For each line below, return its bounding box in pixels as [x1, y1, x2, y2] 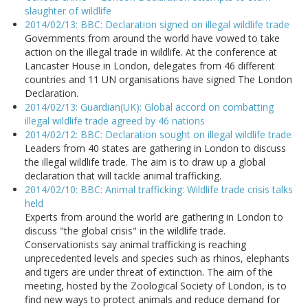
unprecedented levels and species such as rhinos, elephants [25, 252, 289, 265]
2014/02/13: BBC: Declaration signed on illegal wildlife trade [25, 18, 289, 32]
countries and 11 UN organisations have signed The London [25, 73, 292, 87]
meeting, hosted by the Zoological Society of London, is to [25, 279, 287, 293]
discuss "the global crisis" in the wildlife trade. [25, 224, 225, 238]
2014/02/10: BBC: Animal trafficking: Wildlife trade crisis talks [25, 183, 293, 197]
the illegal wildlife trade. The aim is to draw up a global [25, 155, 265, 169]
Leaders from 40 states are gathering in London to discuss [25, 142, 286, 155]
